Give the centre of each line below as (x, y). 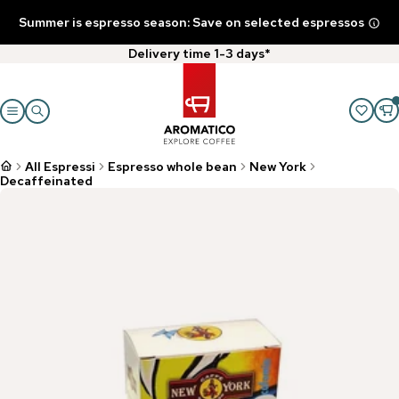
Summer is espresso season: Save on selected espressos (191, 22)
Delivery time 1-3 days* (199, 53)
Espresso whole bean (172, 167)
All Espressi (60, 167)
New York (278, 167)
